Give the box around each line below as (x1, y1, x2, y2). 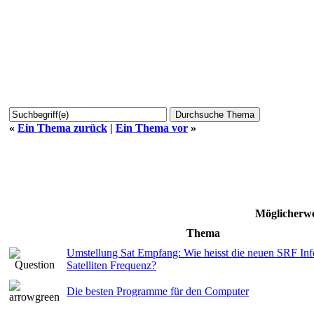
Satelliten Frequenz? (67, 259, 156, 271)
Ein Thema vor (116, 121, 188, 134)
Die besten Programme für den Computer (67, 285, 249, 297)
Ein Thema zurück (18, 121, 107, 134)
